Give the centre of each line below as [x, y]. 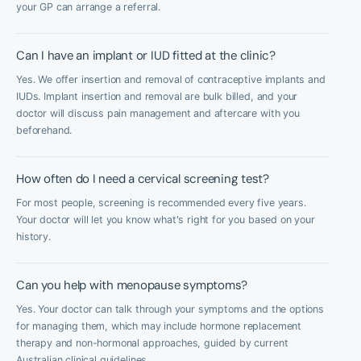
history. [33, 237]
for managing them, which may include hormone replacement [159, 326]
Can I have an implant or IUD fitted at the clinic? [146, 56]
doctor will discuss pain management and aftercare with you [158, 113]
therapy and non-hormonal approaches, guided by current [152, 343]
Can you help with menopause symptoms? [132, 285]
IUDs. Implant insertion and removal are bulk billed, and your [157, 96]
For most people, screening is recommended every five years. [161, 203]
